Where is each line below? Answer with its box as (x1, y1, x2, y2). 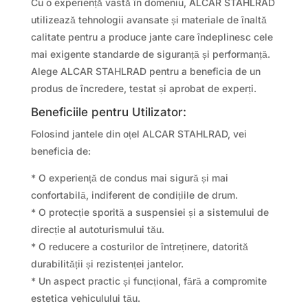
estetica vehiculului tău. (30, 291, 140, 304)
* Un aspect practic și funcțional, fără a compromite (30, 274, 267, 287)
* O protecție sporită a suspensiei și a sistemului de (30, 206, 269, 218)
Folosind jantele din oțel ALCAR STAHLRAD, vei (30, 127, 247, 140)
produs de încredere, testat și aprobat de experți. (30, 82, 256, 94)
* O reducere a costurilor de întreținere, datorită (30, 240, 248, 252)
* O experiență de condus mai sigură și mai (30, 171, 228, 184)
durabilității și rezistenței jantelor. (30, 257, 184, 269)
